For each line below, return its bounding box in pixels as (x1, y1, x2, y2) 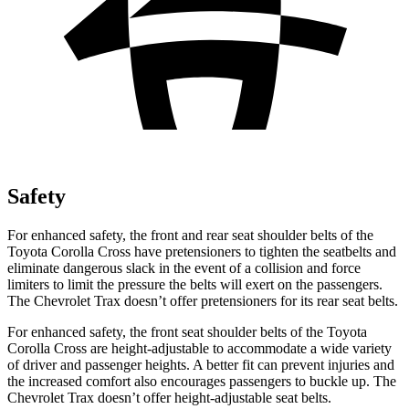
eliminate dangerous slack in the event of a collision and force (7, 259, 361, 276)
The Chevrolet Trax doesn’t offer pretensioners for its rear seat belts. (7, 292, 398, 309)
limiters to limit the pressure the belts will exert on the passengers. (7, 276, 383, 292)
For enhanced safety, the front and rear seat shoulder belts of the (7, 226, 373, 243)
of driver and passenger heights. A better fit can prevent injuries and (7, 356, 394, 372)
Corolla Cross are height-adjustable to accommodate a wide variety (7, 340, 392, 356)
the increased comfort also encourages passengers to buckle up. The (7, 372, 396, 389)
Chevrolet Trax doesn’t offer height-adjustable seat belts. (7, 389, 331, 405)
